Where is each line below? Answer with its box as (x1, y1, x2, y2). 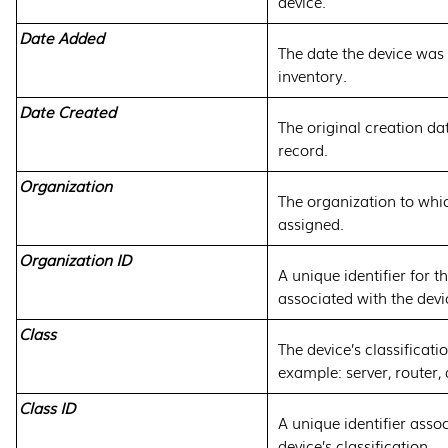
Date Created (19, 99, 116, 123)
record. (278, 137, 328, 161)
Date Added (19, 25, 104, 49)
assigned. (278, 211, 344, 235)
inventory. (278, 63, 347, 87)
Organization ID (19, 247, 131, 271)
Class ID (19, 395, 75, 419)
